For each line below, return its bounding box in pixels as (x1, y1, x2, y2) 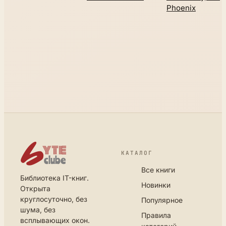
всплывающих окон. (20, 216, 90, 225)
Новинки (141, 181, 171, 190)
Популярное (141, 196, 183, 205)
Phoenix (166, 3, 196, 13)
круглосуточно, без (20, 195, 87, 204)
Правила (141, 211, 171, 220)
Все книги (141, 165, 175, 175)
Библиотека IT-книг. (20, 174, 89, 183)
